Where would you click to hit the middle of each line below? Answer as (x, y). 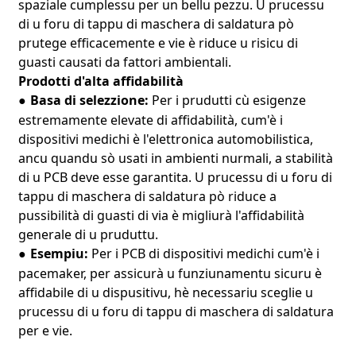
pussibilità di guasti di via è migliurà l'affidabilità (161, 215)
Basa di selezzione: (89, 100)
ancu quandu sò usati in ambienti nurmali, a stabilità (175, 158)
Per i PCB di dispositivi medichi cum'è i (205, 253)
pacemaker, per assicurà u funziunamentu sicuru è (170, 273)
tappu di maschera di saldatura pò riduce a (147, 196)
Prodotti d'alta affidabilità (101, 81)
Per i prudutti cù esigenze (227, 100)
